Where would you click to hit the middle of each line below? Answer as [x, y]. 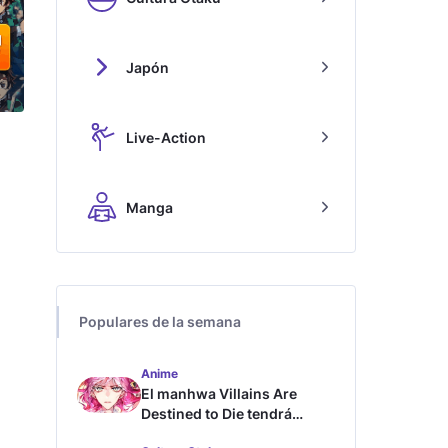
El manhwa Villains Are [219, 393]
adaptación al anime [209, 433]
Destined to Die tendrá [216, 413]
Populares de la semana [160, 321]
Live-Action [166, 137]
